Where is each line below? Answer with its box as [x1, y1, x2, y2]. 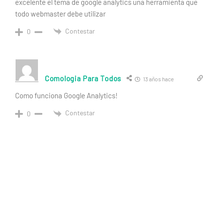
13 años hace [142, 75, 174, 83]
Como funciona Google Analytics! [15, 91, 118, 100]
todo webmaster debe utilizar [15, 9, 106, 18]
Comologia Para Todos [45, 74, 121, 83]
